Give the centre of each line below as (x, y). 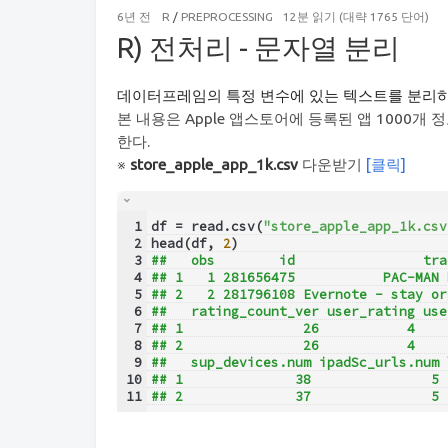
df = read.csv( (206, 226)
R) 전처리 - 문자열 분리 (258, 47)
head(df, (186, 243)
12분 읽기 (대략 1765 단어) (356, 16)
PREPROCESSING (226, 16)
